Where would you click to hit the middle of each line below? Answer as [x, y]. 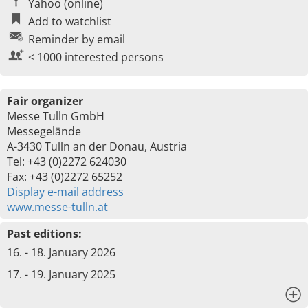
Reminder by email [77, 39]
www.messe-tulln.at [57, 207]
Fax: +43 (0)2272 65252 [65, 177]
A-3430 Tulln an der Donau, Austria [97, 146]
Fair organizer [45, 101]
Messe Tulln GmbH [56, 116]
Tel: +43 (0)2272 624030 [67, 162]
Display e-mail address [65, 192]
